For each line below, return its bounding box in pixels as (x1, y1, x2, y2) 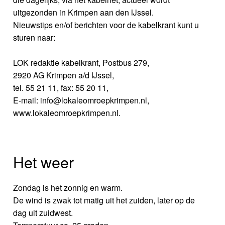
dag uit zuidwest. (13, 206, 73, 218)
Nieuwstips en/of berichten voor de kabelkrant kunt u (13, 19, 199, 31)
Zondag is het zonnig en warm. (13, 181, 123, 193)
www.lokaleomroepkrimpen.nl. (13, 107, 121, 119)
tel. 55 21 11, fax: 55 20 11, (13, 82, 109, 94)
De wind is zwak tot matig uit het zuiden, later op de (13, 194, 195, 206)
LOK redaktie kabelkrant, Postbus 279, (13, 57, 150, 69)
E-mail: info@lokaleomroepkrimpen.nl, (13, 94, 150, 106)
